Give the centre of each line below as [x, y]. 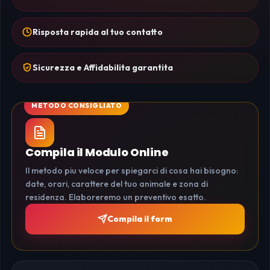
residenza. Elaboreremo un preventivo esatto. [116, 197]
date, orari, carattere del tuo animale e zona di [117, 184]
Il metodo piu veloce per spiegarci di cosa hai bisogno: [132, 170]
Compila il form [140, 218]
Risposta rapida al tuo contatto [98, 32]
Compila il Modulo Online [97, 152]
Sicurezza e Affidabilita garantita [103, 67]
